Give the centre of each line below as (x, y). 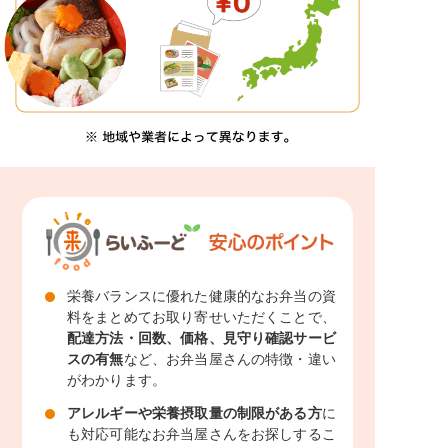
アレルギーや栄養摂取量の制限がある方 (194, 412)
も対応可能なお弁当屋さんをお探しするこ (201, 433)
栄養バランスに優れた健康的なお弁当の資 (201, 295)
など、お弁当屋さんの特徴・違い (229, 358)
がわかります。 (117, 379)
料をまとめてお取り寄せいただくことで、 (201, 316)
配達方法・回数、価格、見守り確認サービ (201, 337)
